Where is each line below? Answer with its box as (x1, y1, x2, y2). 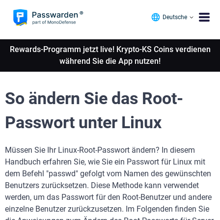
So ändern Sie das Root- (5, 88, 183, 108)
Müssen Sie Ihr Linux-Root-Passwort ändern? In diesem (5, 145, 195, 155)
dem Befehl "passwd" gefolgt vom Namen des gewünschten (5, 169, 211, 178)
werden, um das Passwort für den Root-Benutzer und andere (5, 192, 212, 202)
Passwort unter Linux (5, 112, 162, 132)
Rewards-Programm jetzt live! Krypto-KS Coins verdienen (9, 45, 211, 54)
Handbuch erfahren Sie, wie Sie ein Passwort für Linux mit (5, 157, 205, 166)
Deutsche (163, 13, 187, 21)
